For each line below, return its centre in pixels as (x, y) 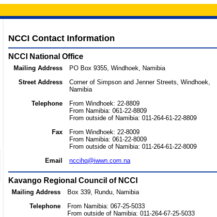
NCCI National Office (46, 56)
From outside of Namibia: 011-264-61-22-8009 (133, 147)
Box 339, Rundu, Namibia (103, 192)
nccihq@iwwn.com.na (100, 161)
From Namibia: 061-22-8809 (108, 111)
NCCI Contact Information (62, 38)
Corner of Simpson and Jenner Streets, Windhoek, (140, 82)
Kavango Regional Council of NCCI (73, 180)
